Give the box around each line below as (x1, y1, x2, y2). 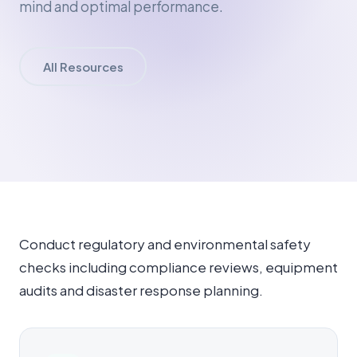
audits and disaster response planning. (19, 281, 263, 299)
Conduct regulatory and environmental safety (19, 235, 311, 253)
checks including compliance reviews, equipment (19, 258, 338, 276)
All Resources (42, 58, 124, 74)
